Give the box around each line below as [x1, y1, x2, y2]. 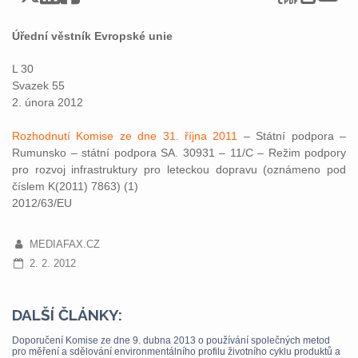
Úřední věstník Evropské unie [12, 30, 173, 42]
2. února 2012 [12, 96, 83, 109]
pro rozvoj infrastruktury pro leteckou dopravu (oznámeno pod [12, 163, 346, 176]
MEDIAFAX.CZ [29, 238, 100, 250]
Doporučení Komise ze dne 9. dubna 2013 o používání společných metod [12, 335, 330, 346]
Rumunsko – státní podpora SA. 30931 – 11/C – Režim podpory [12, 146, 346, 159]
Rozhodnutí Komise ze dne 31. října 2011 [12, 129, 238, 142]
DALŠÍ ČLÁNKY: [12, 306, 122, 324]
